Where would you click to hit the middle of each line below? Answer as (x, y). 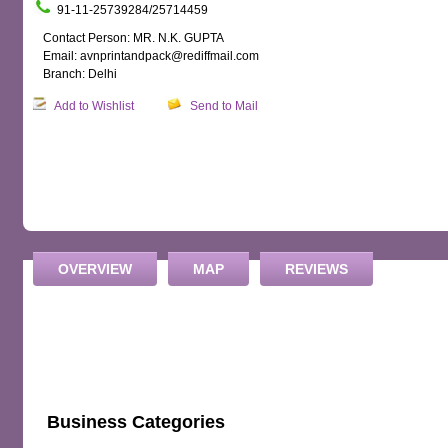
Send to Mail (224, 106)
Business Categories (136, 421)
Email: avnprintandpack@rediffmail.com (151, 56)
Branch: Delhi (80, 74)
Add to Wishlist (94, 106)
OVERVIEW (95, 269)
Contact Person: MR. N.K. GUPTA (133, 38)
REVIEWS (316, 269)
